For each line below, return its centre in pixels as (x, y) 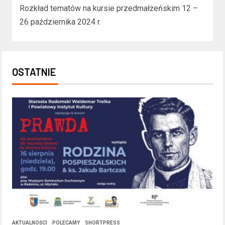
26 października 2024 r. (60, 22)
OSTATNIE (34, 72)
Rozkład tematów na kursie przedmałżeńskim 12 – (109, 9)
